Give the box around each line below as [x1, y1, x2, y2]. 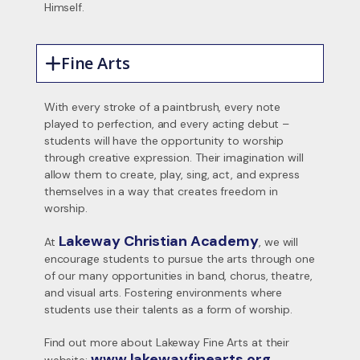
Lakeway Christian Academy [58, 231, 259, 251]
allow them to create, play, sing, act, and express [43, 167, 300, 182]
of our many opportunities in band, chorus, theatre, [43, 268, 313, 283]
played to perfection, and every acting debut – [43, 117, 290, 131]
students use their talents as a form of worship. [43, 302, 292, 317]
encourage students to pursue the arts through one [43, 252, 315, 266]
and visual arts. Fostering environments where [43, 285, 283, 300]
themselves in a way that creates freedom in [43, 184, 278, 198]
